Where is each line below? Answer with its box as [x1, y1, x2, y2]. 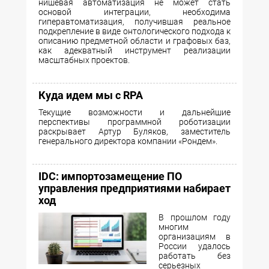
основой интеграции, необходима [38, 7, 231, 17]
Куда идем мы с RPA [38, 88, 143, 101]
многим [159, 222, 189, 232]
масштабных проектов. [38, 55, 130, 65]
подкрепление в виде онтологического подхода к [38, 26, 231, 36]
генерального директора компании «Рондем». [38, 136, 217, 146]
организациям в [159, 231, 231, 241]
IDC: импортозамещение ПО [38, 169, 182, 183]
